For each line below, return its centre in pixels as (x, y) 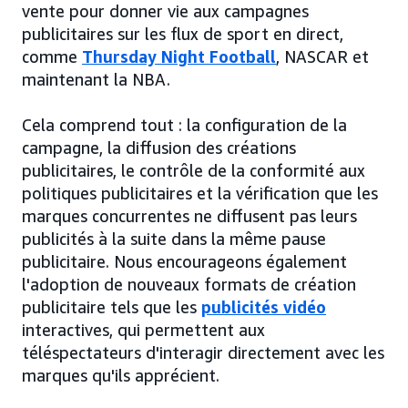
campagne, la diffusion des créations (159, 148)
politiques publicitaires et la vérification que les (200, 194)
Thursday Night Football (179, 57)
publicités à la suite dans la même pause (174, 239)
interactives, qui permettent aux (143, 330)
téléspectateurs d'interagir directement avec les (203, 353)
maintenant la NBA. (96, 80)
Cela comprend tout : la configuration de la (184, 125)
